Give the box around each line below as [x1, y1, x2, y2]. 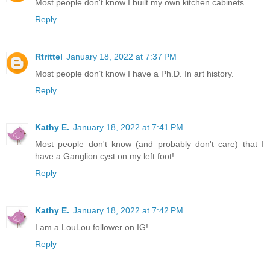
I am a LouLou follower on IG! [35, 222, 148, 233]
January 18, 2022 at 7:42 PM [73, 206, 183, 216]
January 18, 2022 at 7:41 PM [73, 122, 183, 133]
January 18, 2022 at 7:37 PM [66, 51, 177, 61]
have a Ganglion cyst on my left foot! [35, 151, 174, 162]
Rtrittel [35, 51, 63, 61]
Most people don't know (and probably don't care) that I [35, 139, 264, 149]
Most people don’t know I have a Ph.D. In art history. [35, 68, 234, 78]
